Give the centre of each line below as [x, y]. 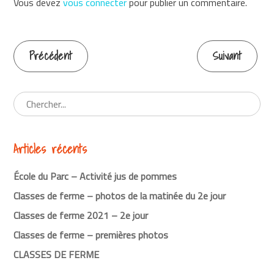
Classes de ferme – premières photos [91, 235]
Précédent [51, 56]
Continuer [49, 73]
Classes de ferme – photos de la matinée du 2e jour [120, 195]
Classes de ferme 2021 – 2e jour [81, 215]
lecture [40, 136]
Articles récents [50, 150]
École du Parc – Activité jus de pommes [95, 176]
